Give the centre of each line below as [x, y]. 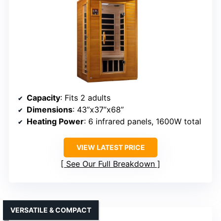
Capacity [43, 98]
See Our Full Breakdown [110, 164]
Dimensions [50, 110]
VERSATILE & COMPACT [51, 210]
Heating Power [55, 122]
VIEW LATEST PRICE [110, 147]
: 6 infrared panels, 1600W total [143, 122]
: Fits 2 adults [85, 98]
